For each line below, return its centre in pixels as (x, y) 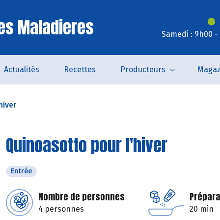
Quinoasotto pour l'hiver (87, 145)
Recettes (80, 69)
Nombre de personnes (82, 197)
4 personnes (61, 209)
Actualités (21, 69)
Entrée (21, 171)
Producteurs (143, 69)
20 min (202, 209)
